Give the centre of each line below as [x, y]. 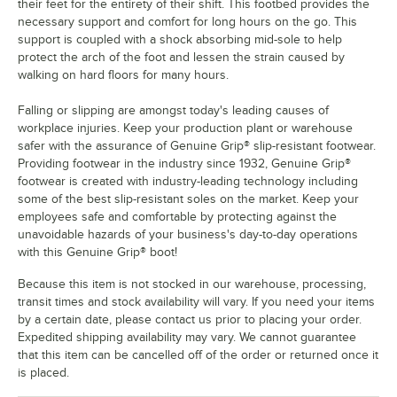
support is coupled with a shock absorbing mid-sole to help [180, 39]
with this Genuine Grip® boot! [97, 252]
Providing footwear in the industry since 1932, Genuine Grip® [184, 163]
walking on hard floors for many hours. [123, 74]
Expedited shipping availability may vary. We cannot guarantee [187, 337]
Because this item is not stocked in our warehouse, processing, [192, 284]
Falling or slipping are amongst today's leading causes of [173, 110]
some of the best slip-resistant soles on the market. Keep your [188, 198]
